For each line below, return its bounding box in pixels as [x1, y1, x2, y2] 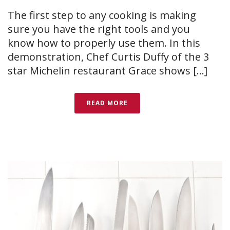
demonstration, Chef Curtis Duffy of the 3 [8, 50, 209, 64]
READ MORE [87, 99, 128, 108]
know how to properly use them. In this [8, 36, 200, 50]
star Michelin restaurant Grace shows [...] [8, 64, 207, 78]
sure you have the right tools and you [8, 22, 190, 36]
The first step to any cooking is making [8, 8, 196, 23]
